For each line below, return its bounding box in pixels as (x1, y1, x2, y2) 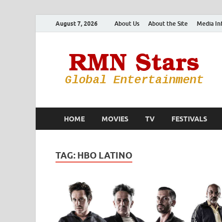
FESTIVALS (171, 114, 207, 123)
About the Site (148, 19, 188, 27)
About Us (114, 19, 139, 27)
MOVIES (102, 114, 128, 123)
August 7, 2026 (55, 19, 98, 27)
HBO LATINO (77, 150, 132, 161)
